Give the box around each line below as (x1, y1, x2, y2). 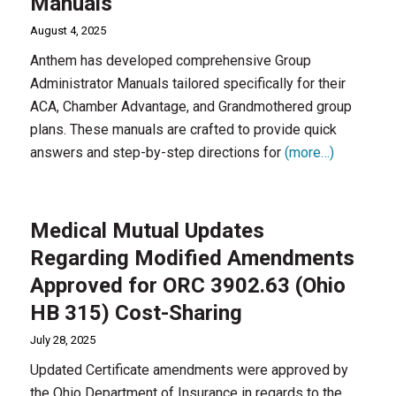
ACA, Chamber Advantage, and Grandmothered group (29, 98, 352, 115)
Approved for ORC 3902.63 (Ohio (29, 273, 346, 298)
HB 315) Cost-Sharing (29, 301, 242, 325)
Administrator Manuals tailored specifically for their (29, 75, 346, 92)
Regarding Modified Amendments (29, 246, 354, 270)
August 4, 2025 (29, 24, 106, 37)
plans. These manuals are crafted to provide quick (29, 121, 337, 138)
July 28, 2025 (29, 333, 95, 346)
